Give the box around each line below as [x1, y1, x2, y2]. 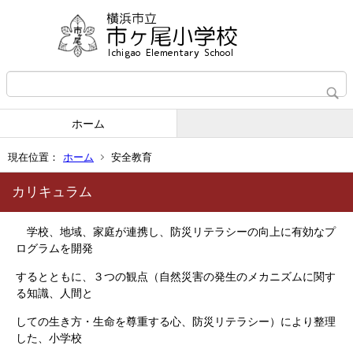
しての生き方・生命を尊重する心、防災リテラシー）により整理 [16, 315, 336, 328]
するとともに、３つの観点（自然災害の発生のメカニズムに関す [16, 270, 336, 283]
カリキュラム [12, 184, 92, 199]
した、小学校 [16, 332, 82, 344]
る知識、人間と [16, 287, 93, 299]
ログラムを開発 [16, 242, 93, 255]
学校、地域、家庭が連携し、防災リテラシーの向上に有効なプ [16, 225, 336, 238]
